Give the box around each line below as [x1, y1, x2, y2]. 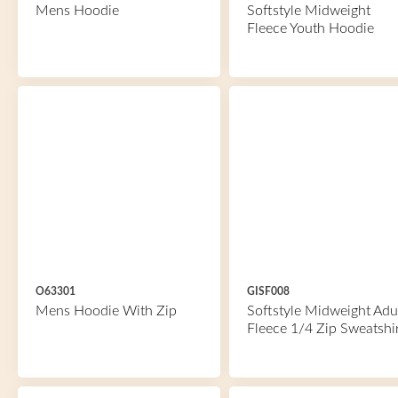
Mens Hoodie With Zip [36, 304, 177, 318]
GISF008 [246, 286, 290, 297]
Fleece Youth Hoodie [246, 21, 374, 36]
